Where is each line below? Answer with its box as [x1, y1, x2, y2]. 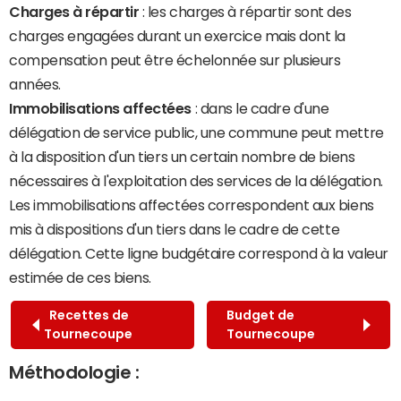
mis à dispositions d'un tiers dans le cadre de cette [9, 222, 340, 237]
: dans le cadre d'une [192, 101, 329, 116]
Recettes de [44, 309, 129, 322]
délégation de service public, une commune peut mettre [9, 125, 384, 141]
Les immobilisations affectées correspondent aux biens [9, 198, 374, 213]
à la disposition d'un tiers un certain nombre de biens [9, 149, 355, 165]
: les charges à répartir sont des [139, 4, 352, 20]
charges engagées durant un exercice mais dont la [9, 29, 346, 44]
